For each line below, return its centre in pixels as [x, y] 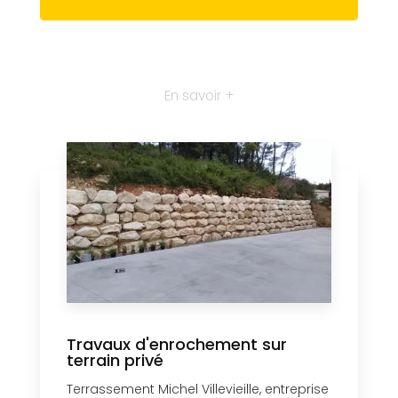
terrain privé [115, 361]
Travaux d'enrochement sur [177, 345]
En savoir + [199, 95]
